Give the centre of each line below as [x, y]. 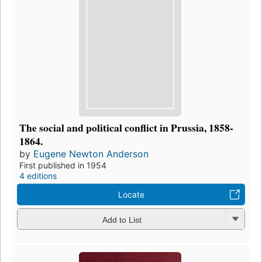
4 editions [38, 176]
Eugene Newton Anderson [91, 154]
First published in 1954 [63, 166]
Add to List [122, 220]
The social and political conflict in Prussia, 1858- [126, 128]
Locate [131, 195]
